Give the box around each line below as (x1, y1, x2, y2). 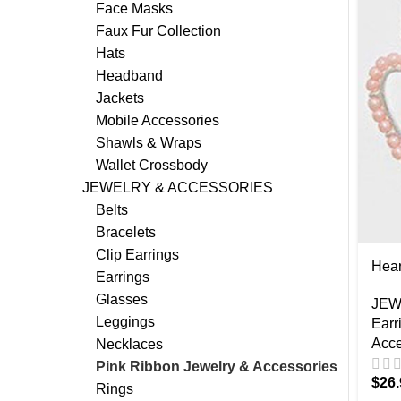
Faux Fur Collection (96, 23, 221, 38)
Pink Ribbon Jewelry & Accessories (96, 359, 337, 374)
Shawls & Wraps (96, 135, 201, 150)
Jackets (96, 90, 144, 106)
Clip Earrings (96, 247, 179, 262)
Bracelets (96, 225, 156, 240)
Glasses (96, 292, 148, 307)
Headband (96, 68, 163, 83)
